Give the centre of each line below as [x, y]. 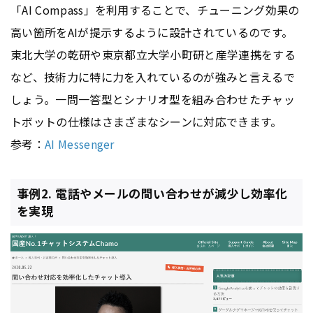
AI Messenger [79, 144]
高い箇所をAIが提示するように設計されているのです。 [152, 32]
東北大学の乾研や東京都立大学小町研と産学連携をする [153, 54]
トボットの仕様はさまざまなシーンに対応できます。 [146, 121]
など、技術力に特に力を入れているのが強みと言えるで [153, 77]
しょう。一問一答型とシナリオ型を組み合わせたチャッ [153, 99]
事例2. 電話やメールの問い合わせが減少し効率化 [152, 193]
